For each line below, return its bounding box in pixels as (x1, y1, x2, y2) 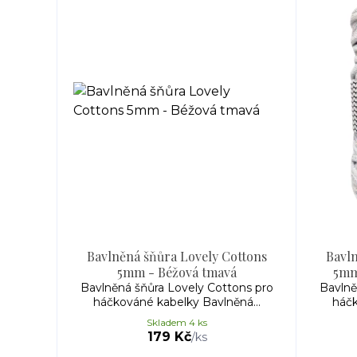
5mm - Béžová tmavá (117, 264, 237, 280)
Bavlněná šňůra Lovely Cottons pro (80, 280, 273, 295)
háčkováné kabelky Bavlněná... (93, 295, 261, 309)
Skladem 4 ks (147, 316, 207, 328)
